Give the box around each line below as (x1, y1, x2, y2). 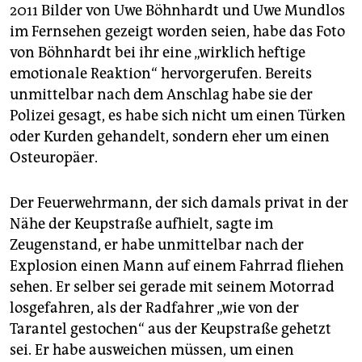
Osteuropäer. (10, 149, 98, 167)
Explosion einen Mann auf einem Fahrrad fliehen (10, 257, 344, 276)
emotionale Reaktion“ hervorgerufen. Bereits (10, 65, 312, 83)
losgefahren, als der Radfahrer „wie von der (10, 299, 299, 318)
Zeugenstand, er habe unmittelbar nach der (10, 236, 304, 255)
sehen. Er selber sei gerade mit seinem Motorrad (10, 278, 335, 297)
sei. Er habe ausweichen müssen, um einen (10, 341, 294, 360)
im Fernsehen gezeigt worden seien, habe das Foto (10, 23, 345, 41)
